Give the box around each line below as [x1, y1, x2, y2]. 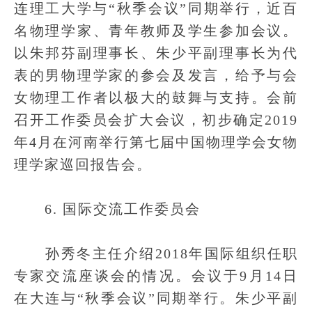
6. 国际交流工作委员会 [14, 201, 201, 217]
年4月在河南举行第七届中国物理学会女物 [14, 134, 298, 150]
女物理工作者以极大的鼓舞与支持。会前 [14, 90, 298, 105]
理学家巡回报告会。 [14, 157, 152, 172]
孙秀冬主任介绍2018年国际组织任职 [14, 246, 298, 261]
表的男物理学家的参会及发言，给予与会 [14, 68, 298, 83]
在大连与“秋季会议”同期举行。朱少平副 [14, 290, 298, 306]
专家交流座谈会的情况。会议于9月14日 [14, 268, 298, 283]
